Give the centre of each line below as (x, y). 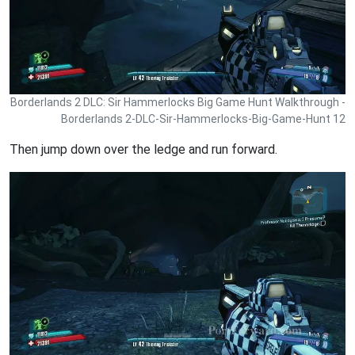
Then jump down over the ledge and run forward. (143, 149)
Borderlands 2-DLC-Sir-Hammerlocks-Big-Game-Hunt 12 (203, 118)
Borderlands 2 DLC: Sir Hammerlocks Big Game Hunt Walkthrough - (178, 102)
